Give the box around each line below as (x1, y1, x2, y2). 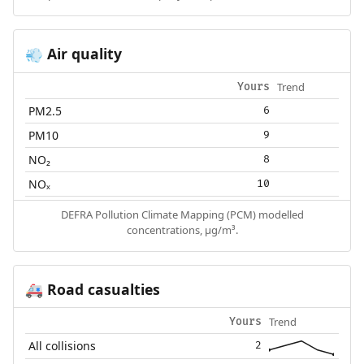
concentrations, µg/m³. (126, 222, 238, 237)
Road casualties (42, 279, 160, 299)
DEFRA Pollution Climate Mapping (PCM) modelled (60, 206, 304, 222)
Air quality (42, 43, 122, 63)
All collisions (28, 338, 97, 354)
